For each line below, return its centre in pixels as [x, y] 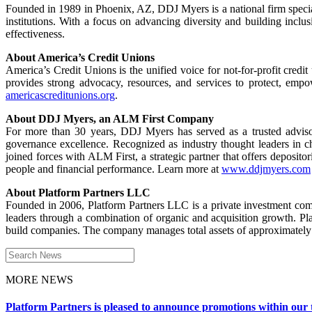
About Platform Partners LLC [78, 192]
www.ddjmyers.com [266, 169]
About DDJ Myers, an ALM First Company [110, 118]
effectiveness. [35, 33]
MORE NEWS [39, 279]
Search [20, 253]
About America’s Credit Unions [80, 57]
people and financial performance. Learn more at [114, 169]
